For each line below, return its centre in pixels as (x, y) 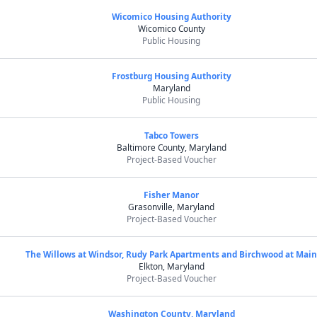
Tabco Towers (171, 135)
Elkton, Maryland (171, 266)
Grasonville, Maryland (172, 207)
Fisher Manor (172, 195)
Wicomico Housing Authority (171, 16)
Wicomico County (171, 28)
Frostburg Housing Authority (171, 76)
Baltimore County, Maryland (171, 147)
